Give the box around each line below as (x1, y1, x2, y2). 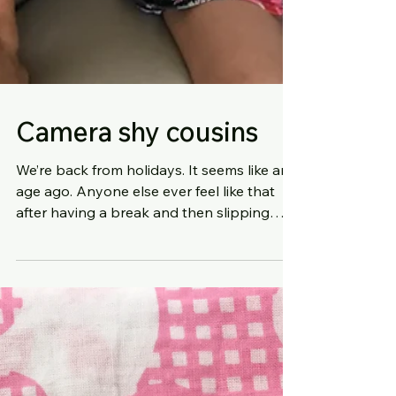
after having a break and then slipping (16, 249, 270, 268)
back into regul (16, 270, 115, 289)
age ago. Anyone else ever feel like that (16, 228, 76, 247)
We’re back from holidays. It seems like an (16, 207, 188, 225)
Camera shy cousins (16, 161, 258, 195)
